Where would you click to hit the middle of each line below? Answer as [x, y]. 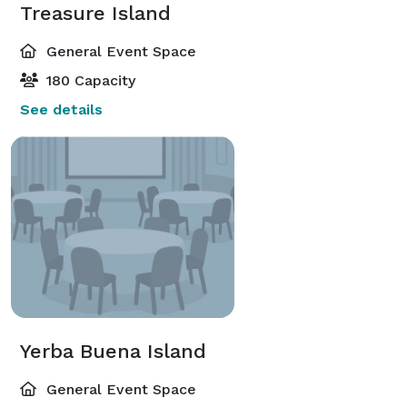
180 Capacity [89, 80]
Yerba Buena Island [113, 351]
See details [61, 109]
